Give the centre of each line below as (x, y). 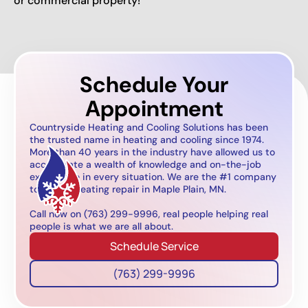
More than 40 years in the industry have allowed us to (152, 152)
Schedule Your (154, 84)
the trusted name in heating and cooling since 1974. (147, 139)
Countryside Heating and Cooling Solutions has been (149, 127)
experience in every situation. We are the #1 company (153, 176)
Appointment (154, 108)
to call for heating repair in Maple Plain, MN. (128, 189)
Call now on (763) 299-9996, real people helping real (149, 213)
